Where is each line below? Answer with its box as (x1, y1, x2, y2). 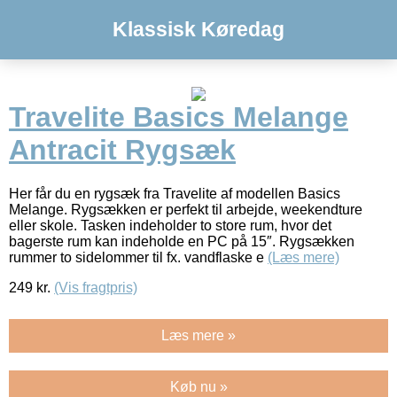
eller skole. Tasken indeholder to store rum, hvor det (9, 217, 331, 233)
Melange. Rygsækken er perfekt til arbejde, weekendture (9, 201, 362, 217)
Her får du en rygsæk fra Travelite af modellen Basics (9, 185, 340, 201)
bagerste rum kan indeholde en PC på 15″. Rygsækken (9, 233, 354, 249)
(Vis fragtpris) (54, 279, 137, 295)
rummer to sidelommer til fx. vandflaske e (9, 249, 268, 265)
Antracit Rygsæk (9, 134, 236, 167)
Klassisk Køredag (113, 18, 284, 41)
